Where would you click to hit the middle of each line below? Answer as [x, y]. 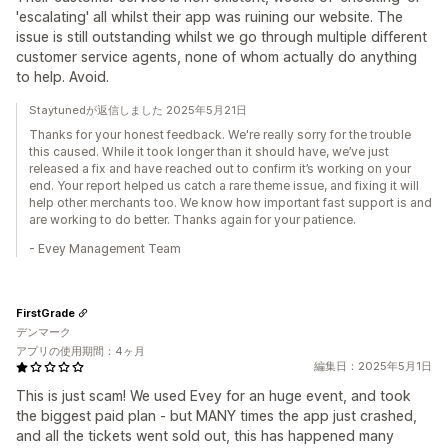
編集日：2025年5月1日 [373, 366]
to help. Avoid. [62, 76]
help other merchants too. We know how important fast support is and [230, 202]
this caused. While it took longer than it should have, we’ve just [209, 151]
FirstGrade [45, 312]
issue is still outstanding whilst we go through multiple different [221, 36]
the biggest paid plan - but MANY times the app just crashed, [216, 415]
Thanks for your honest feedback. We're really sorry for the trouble [220, 134]
